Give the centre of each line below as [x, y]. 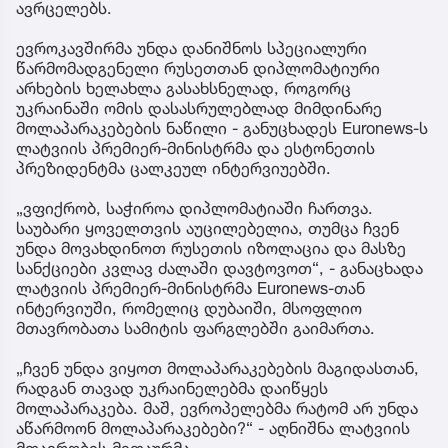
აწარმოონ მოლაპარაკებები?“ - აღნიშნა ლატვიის [213, 428]
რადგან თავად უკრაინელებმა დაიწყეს [172, 388]
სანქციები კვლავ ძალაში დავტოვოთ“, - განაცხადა [219, 268]
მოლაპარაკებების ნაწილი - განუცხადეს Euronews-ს [222, 128]
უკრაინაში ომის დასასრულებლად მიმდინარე [199, 108]
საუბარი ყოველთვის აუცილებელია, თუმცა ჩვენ [207, 228]
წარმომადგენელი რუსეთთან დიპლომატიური [198, 68]
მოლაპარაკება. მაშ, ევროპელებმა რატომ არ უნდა [217, 408]
